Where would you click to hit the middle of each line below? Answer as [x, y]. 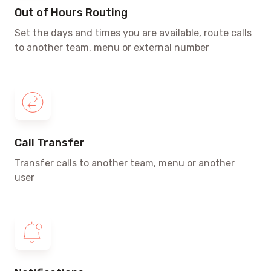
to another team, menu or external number [112, 47]
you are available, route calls [186, 33]
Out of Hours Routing [71, 12]
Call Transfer [50, 142]
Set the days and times [67, 33]
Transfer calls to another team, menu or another [125, 163]
